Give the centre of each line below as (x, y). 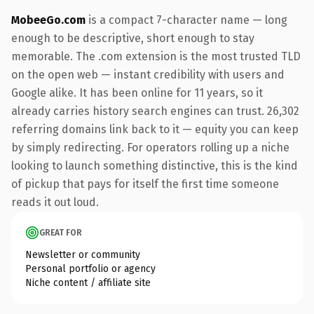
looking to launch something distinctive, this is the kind (155, 165)
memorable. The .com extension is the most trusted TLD (156, 56)
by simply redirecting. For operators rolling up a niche (150, 147)
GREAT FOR (61, 232)
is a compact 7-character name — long (186, 20)
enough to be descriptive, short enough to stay (133, 38)
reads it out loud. (55, 202)
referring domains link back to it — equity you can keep (155, 129)
